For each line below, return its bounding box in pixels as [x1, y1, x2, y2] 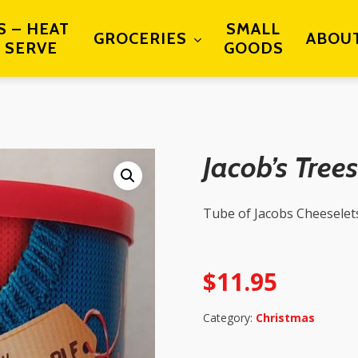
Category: [203, 310, 256, 326]
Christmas [256, 310, 315, 326]
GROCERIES [93, 29, 187, 48]
